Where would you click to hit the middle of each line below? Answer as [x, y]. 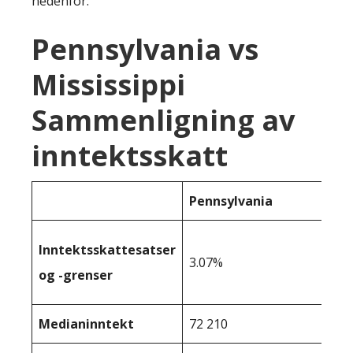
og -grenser [76, 275]
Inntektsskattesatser [107, 250]
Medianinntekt [86, 324]
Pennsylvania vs [145, 49]
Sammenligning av [163, 120]
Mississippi [108, 85]
